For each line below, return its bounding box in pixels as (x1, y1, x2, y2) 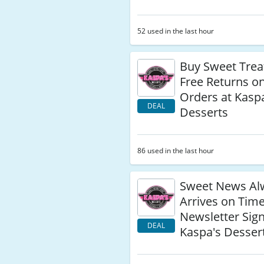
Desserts (180, 104, 229, 120)
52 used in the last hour (137, 26, 214, 36)
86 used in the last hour (137, 146, 214, 156)
